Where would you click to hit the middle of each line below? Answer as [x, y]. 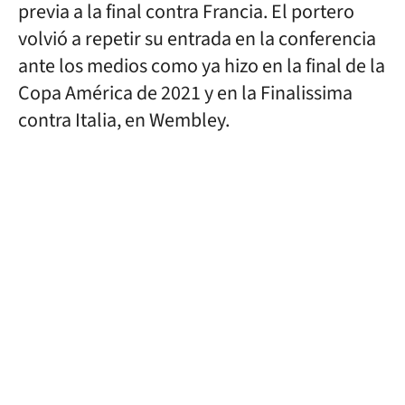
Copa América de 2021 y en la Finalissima [185, 93]
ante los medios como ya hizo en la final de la [202, 66]
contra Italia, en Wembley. [124, 120]
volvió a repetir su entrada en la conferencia [197, 39]
